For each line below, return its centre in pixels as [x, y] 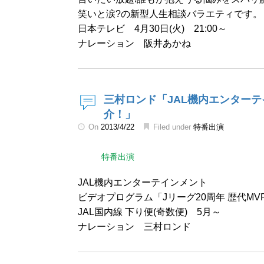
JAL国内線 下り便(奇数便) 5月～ [149, 212]
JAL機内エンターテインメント [143, 182]
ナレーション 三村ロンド [134, 227]
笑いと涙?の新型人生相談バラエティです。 [170, 14]
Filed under [172, 127]
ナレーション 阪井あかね [134, 43]
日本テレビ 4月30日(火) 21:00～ [152, 29]
